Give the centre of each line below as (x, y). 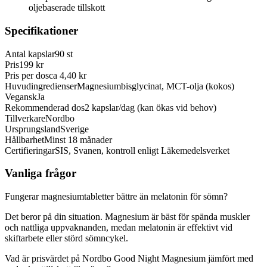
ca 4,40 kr (68, 75)
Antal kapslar (30, 54)
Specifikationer (41, 30)
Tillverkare (25, 118)
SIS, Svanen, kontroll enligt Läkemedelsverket (142, 150)
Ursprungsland (32, 129)
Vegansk (21, 97)
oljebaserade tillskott (67, 8)
